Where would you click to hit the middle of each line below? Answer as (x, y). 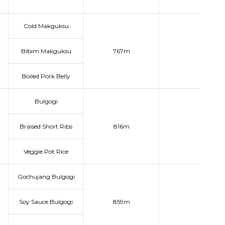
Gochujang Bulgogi (46, 177)
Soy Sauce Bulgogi (46, 202)
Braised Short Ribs (46, 126)
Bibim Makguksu (46, 51)
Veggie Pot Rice (46, 151)
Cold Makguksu (46, 26)
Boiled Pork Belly (46, 76)
